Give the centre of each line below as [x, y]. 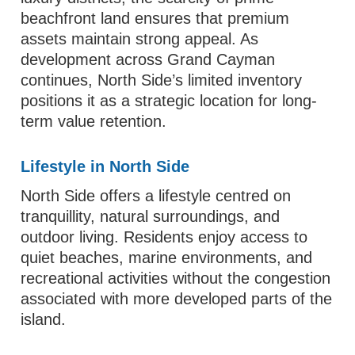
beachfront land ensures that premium [155, 18]
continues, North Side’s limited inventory [162, 80]
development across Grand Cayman [148, 59]
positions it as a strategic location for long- [169, 101]
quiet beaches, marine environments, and [167, 258]
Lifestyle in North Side [105, 166]
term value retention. [94, 121]
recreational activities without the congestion [176, 278]
